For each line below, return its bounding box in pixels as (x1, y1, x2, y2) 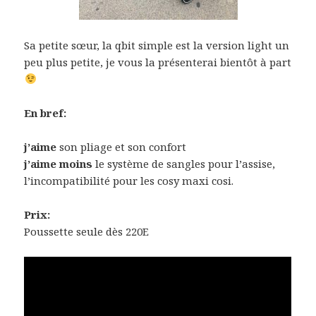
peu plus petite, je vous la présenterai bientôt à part (24, 54, 292, 69)
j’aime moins (24, 156, 93, 171)
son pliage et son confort (56, 139, 187, 154)
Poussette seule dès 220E (24, 224, 150, 238)
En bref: (24, 105, 67, 120)
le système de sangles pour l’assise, (92, 156, 276, 171)
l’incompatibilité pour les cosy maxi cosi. (24, 173, 234, 188)
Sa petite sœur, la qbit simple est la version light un (24, 37, 290, 52)
